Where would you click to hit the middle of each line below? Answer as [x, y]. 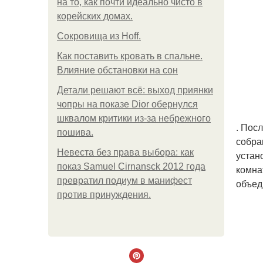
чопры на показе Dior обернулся [127, 104]
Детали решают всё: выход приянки [135, 90]
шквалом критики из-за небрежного [134, 118]
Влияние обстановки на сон [117, 70]
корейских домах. [95, 16]
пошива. [75, 132]
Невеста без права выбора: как [125, 152]
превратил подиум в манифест [124, 181]
